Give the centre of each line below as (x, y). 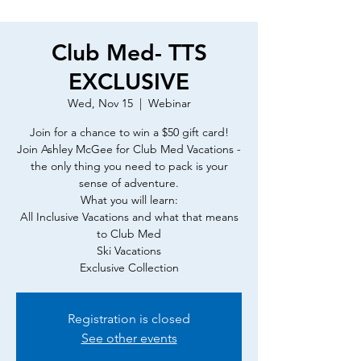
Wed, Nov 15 (100, 103)
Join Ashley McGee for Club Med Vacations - (129, 149)
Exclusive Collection (129, 268)
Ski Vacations (129, 251)
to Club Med (129, 234)
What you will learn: (129, 200)
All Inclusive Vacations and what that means (129, 217)
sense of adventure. (129, 183)
